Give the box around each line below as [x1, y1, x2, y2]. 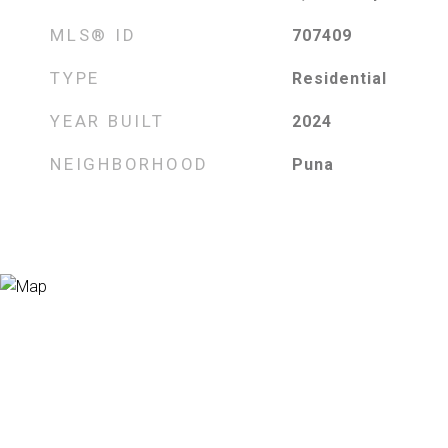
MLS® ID [50, 25, 137, 45]
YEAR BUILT [50, 111, 165, 131]
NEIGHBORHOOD [50, 154, 209, 174]
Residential [291, 69, 387, 88]
